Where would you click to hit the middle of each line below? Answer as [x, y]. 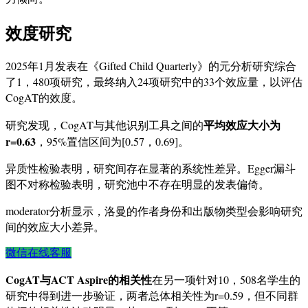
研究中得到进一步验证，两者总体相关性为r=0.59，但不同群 [152, 296]
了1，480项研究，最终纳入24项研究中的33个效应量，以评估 [154, 82]
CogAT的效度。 [44, 98]
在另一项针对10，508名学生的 [226, 280]
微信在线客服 [38, 253]
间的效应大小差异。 [55, 227]
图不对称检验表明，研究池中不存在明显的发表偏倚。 [137, 184]
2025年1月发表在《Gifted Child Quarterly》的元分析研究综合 [151, 66]
